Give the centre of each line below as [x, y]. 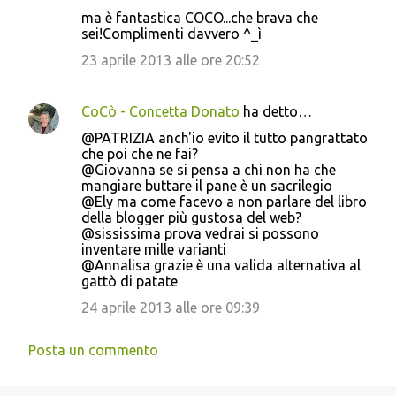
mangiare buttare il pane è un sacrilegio [207, 185]
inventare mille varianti [154, 249]
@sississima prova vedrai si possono [200, 233]
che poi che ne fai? [140, 153]
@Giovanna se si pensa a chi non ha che [209, 169]
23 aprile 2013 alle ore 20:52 [171, 60]
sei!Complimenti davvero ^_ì [171, 33]
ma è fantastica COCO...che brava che [200, 17]
